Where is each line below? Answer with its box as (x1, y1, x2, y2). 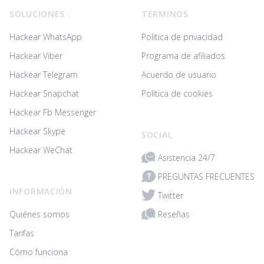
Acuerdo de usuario (141, 69, 216, 80)
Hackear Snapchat (9, 88, 79, 99)
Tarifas (9, 227, 34, 239)
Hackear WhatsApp (9, 31, 82, 42)
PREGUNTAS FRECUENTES (158, 170, 255, 182)
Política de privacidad (141, 31, 223, 42)
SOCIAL (141, 129, 173, 140)
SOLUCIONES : (9, 8, 71, 19)
